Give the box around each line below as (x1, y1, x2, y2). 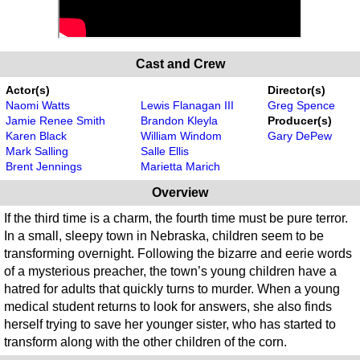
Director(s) (268, 84, 325, 97)
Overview (152, 186, 208, 200)
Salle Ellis (141, 145, 189, 158)
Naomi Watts (6, 99, 70, 112)
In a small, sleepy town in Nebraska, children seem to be (4, 229, 324, 243)
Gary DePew (268, 129, 332, 143)
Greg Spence (268, 99, 335, 112)
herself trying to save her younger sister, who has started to (4, 317, 336, 332)
